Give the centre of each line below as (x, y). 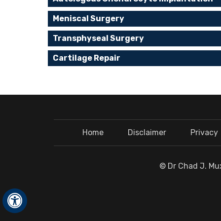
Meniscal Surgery (89, 18)
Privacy (204, 132)
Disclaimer (147, 132)
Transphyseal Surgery (98, 38)
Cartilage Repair (87, 58)
